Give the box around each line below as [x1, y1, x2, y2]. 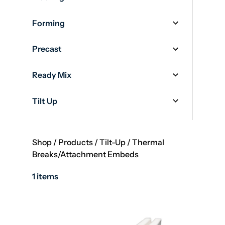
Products [58, 137, 93, 147]
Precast [32, 44, 62, 54]
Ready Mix [32, 69, 71, 80]
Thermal [132, 137, 164, 147]
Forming [32, 18, 65, 28]
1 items [32, 171, 58, 181]
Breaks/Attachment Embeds [32, 149, 139, 159]
